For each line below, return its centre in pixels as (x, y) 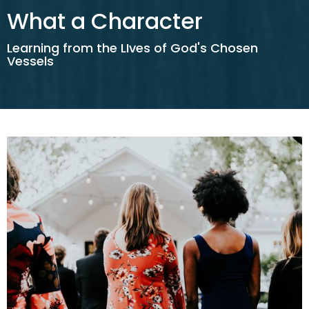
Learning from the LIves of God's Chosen (132, 48)
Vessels (30, 61)
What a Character (105, 21)
